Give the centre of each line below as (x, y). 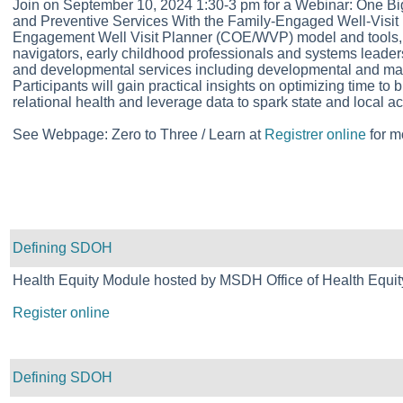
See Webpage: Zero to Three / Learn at (139, 134)
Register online (61, 313)
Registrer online (315, 134)
